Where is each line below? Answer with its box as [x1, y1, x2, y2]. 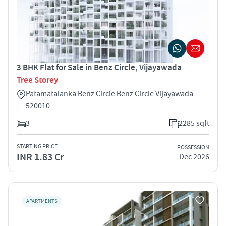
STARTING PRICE [17, 142, 58, 150]
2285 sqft [179, 118, 209, 128]
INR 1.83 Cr [17, 150, 64, 164]
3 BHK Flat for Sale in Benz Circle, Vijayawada [17, 62, 182, 73]
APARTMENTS [26, 197, 58, 205]
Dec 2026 [179, 152, 209, 162]
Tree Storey [17, 74, 58, 86]
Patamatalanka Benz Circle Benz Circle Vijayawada [26, 88, 193, 99]
